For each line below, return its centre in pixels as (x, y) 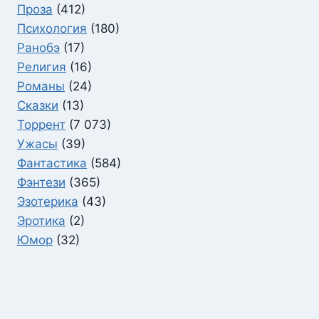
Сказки (38, 106)
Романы (41, 87)
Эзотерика (48, 202)
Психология (52, 29)
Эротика (41, 221)
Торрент (41, 125)
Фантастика (52, 163)
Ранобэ (38, 48)
